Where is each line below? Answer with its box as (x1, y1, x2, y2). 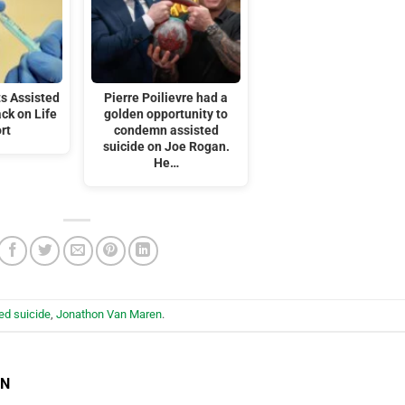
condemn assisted (113, 123, 219, 139)
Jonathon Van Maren (56, 307, 162, 322)
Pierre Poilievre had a (104, 90, 229, 107)
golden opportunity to (104, 107, 229, 123)
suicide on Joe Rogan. (102, 139, 230, 155)
